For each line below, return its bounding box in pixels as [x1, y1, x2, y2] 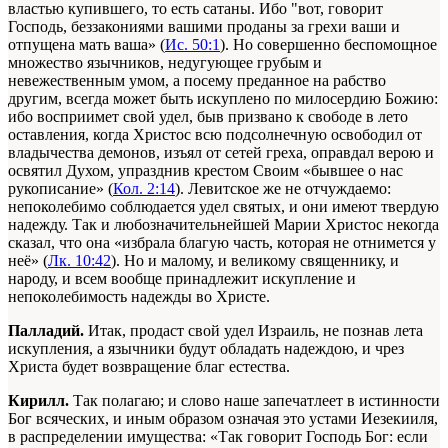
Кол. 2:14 [113, 180, 175, 198]
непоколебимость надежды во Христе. [8, 288, 274, 306]
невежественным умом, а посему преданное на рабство [8, 72, 386, 90]
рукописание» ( [8, 180, 113, 198]
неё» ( [8, 252, 48, 270]
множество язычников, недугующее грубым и [8, 54, 322, 72]
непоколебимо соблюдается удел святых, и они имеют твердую [8, 198, 439, 216]
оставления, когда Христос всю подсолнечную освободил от [8, 126, 422, 144]
